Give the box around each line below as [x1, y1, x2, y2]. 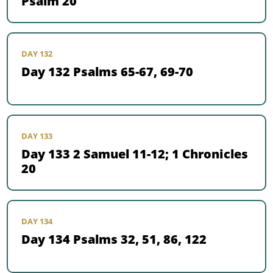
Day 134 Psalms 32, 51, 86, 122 [21, 231, 207, 248]
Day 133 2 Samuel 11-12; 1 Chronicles [21, 146, 249, 163]
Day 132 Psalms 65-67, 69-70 [21, 63, 194, 80]
